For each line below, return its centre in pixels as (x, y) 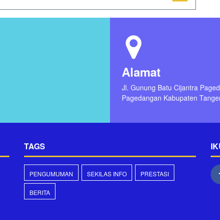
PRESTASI (155, 174)
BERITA (40, 192)
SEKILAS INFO (107, 174)
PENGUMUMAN (51, 174)
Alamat (141, 72)
